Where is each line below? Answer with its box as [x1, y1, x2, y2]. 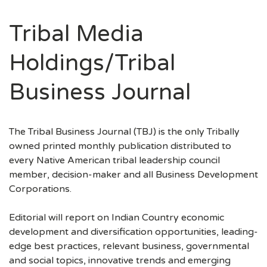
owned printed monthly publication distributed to [9, 139, 231, 152]
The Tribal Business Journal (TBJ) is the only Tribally [9, 125, 240, 138]
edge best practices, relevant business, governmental [9, 240, 249, 252]
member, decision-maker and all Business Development [9, 168, 258, 181]
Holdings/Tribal [9, 49, 175, 77]
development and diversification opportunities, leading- [9, 225, 258, 238]
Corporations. [9, 182, 72, 195]
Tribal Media [9, 20, 144, 48]
